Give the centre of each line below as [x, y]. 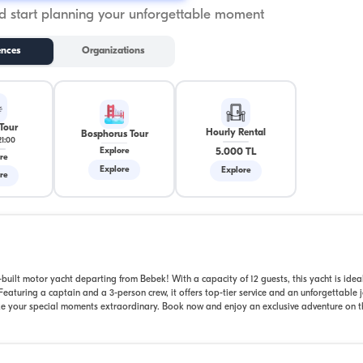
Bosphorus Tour [114, 134]
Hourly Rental [236, 133]
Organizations [113, 51]
